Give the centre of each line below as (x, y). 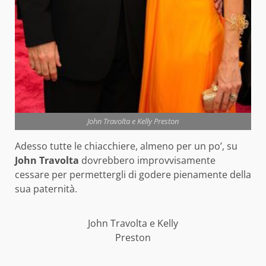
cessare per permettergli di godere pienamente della (133, 175)
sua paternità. (46, 189)
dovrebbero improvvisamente (147, 161)
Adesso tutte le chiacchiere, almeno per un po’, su (126, 146)
